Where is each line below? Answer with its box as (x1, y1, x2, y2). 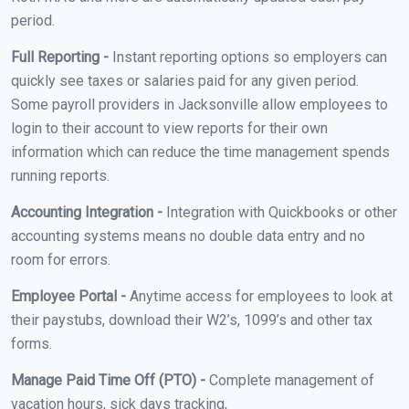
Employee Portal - (11, 287, 126, 305)
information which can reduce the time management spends (11, 142, 390, 161)
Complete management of (205, 371, 374, 389)
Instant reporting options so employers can (109, 47, 387, 66)
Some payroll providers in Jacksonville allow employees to (11, 95, 388, 113)
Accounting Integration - (11, 203, 163, 221)
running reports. (11, 166, 110, 184)
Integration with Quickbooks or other (163, 203, 397, 221)
